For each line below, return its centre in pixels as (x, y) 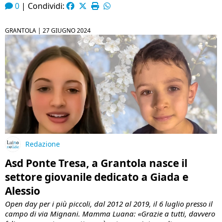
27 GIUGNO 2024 (67, 31)
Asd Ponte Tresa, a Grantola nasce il (96, 163)
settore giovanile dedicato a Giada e (97, 177)
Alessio (23, 191)
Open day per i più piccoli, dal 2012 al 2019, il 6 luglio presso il (109, 204)
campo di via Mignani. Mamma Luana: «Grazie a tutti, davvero (110, 214)
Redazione (43, 144)
